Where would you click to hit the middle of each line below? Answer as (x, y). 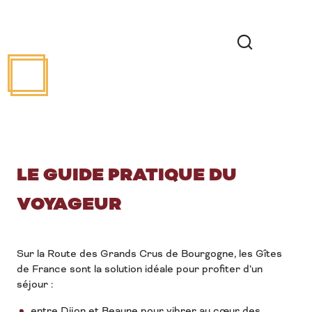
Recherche (263, 68)
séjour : (35, 284)
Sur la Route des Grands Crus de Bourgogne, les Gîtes (149, 253)
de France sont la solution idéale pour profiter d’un (140, 269)
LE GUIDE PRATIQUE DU (127, 175)
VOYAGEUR (69, 204)
